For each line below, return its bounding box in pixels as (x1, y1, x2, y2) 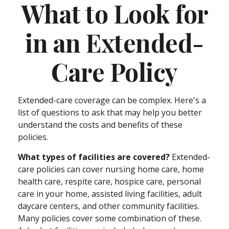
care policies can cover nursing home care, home (18, 164, 204, 175)
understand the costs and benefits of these (18, 119, 182, 130)
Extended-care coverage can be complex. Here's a (18, 95, 206, 106)
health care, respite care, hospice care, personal (18, 176, 201, 187)
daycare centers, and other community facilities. (18, 200, 199, 212)
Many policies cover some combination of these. (18, 213, 201, 224)
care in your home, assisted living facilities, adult (18, 188, 202, 199)
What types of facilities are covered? (18, 151, 170, 163)
